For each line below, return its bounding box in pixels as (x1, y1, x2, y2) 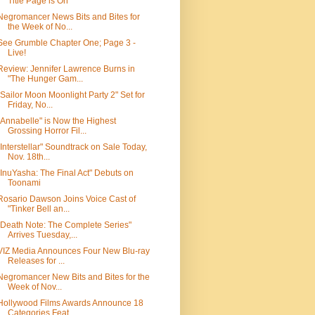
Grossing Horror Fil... (7, 126, 86, 136)
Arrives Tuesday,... (7, 230, 77, 240)
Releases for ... (7, 256, 65, 266)
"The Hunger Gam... (7, 74, 83, 84)
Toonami (7, 178, 41, 188)
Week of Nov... (7, 282, 62, 292)
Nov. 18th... (7, 152, 50, 162)
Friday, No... (7, 100, 53, 110)
